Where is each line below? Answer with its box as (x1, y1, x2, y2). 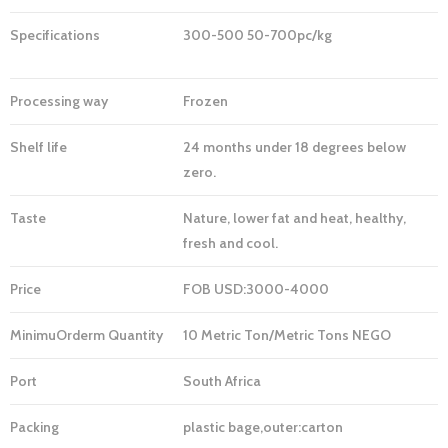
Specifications (10, 26, 100, 45)
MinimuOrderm (10, 326, 108, 345)
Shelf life (10, 138, 67, 157)
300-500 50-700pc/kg (183, 26, 332, 45)
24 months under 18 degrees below (183, 138, 406, 157)
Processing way (10, 92, 108, 111)
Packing (10, 418, 59, 437)
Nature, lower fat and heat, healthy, (183, 209, 406, 228)
